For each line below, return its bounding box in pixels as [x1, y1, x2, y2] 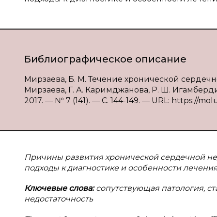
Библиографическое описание [24, 53, 186, 65]
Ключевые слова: [24, 184, 94, 193]
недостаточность [24, 194, 93, 203]
